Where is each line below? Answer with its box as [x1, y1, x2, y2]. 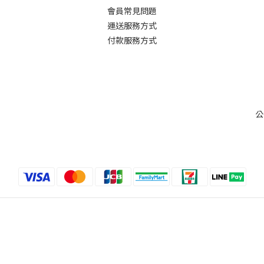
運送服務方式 [107, 19, 157, 31]
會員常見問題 [107, 5, 157, 16]
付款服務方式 [107, 34, 157, 46]
